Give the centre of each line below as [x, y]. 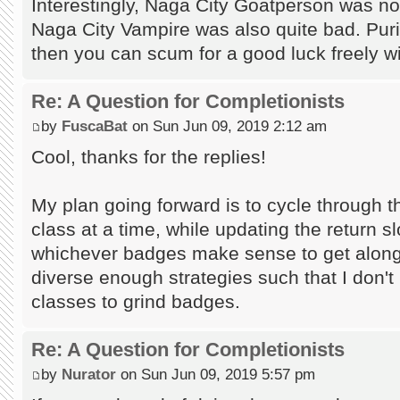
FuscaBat [95, 125]
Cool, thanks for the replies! [149, 156]
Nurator [89, 374]
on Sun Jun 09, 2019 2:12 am [227, 125]
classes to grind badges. [136, 301]
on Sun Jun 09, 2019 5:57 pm [216, 374]
